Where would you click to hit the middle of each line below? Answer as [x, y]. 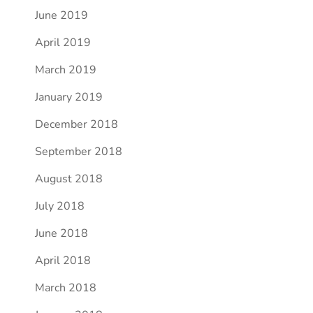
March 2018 [65, 288]
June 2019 [61, 15]
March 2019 [65, 70]
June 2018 [61, 233]
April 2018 [63, 261]
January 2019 [68, 97]
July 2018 [59, 206]
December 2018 [76, 124]
